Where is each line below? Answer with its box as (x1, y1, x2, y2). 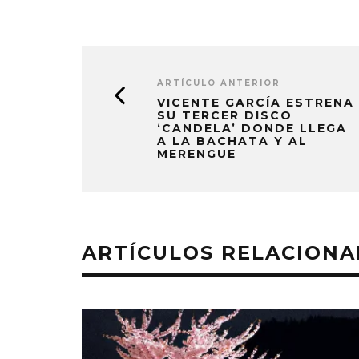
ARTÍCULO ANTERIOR (157, 77, 280, 88)
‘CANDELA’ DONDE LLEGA (157, 120, 347, 135)
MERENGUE (157, 146, 236, 161)
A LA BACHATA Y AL (157, 133, 308, 148)
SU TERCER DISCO (157, 107, 292, 123)
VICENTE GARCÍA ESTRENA (157, 95, 354, 110)
